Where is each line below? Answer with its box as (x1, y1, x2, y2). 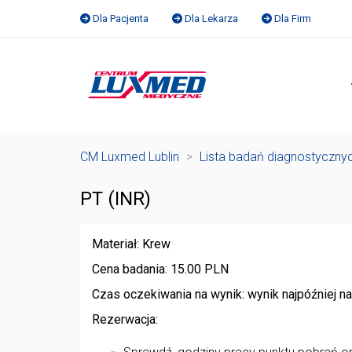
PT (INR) (80, 187, 151, 210)
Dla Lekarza (185, 13, 238, 24)
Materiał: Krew (92, 236, 170, 251)
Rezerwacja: (92, 312, 158, 327)
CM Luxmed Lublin (80, 149, 179, 164)
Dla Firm (274, 13, 311, 24)
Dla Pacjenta (93, 13, 148, 24)
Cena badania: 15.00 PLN (92, 262, 229, 277)
